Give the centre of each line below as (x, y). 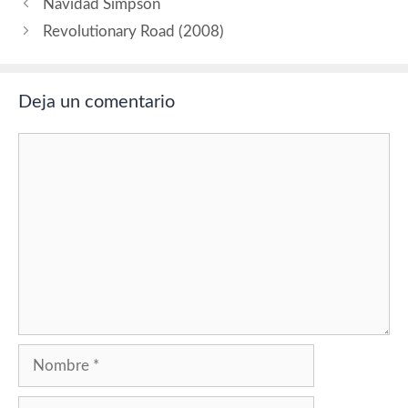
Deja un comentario (97, 102)
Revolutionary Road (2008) (134, 31)
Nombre (46, 354)
